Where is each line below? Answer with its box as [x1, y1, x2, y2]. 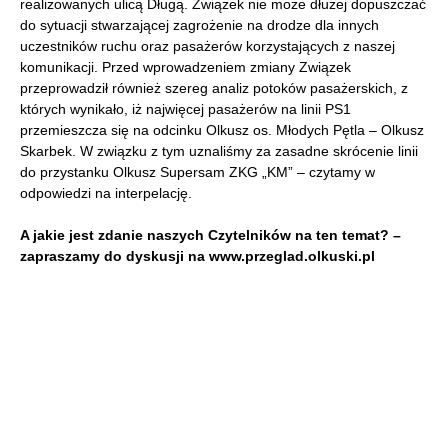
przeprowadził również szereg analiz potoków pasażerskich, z [20, 80, 408, 96]
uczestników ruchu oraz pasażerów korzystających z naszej [20, 38, 395, 54]
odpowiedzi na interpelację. [20, 185, 192, 201]
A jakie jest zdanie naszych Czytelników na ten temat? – [20, 227, 401, 243]
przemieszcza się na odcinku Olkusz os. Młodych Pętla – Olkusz [20, 122, 424, 138]
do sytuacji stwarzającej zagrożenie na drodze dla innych [20, 17, 379, 33]
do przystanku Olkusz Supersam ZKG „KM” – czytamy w [20, 164, 375, 180]
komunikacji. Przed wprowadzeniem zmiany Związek [20, 59, 351, 75]
